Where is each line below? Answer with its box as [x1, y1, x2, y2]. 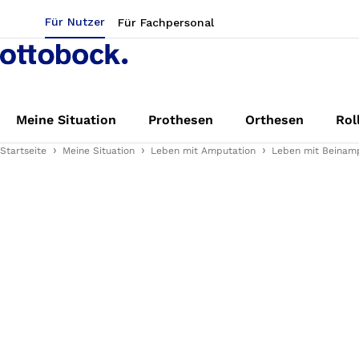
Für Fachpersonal [118, 16, 214, 29]
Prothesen [148, 112, 213, 127]
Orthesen [245, 112, 304, 127]
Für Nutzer [45, 15, 105, 28]
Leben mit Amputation [151, 145, 256, 156]
